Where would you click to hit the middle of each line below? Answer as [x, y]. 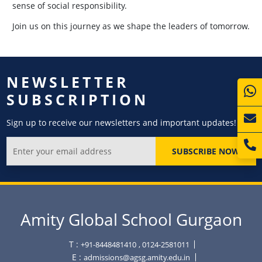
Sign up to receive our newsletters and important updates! [121, 122]
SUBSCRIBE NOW [206, 151]
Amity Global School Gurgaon [131, 219]
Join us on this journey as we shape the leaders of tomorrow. [131, 26]
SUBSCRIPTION [77, 99]
